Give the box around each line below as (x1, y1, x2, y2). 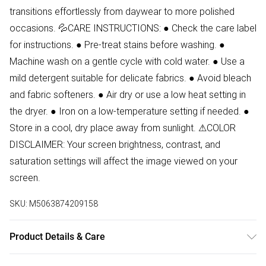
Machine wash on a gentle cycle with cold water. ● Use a (9, 55, 245, 68)
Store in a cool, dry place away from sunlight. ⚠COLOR (9, 122, 236, 134)
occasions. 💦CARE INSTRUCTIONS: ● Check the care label (9, 22, 256, 34)
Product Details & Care (9, 231, 105, 243)
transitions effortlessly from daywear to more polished (9, 5, 235, 18)
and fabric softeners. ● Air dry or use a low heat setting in (9, 88, 246, 101)
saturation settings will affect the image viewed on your (9, 155, 237, 167)
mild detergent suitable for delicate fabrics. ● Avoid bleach (9, 72, 251, 84)
